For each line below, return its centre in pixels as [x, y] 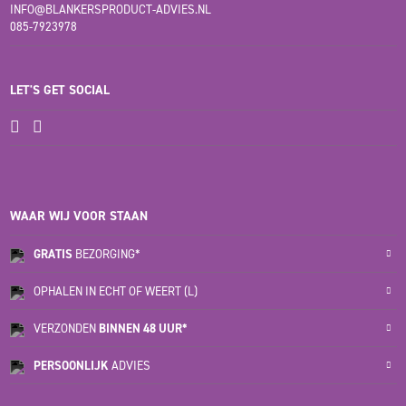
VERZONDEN [66, 328]
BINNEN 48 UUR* [143, 328]
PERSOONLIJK [71, 365]
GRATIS [53, 254]
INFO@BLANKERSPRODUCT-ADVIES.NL [110, 10]
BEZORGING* [106, 254]
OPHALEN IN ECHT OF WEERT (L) [115, 291]
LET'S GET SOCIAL [59, 91]
